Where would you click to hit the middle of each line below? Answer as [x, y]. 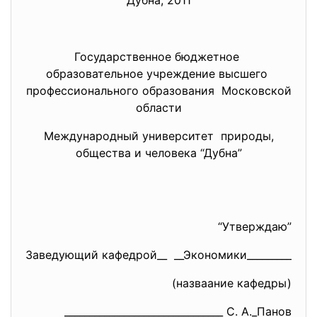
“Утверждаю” [255, 226]
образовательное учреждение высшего [158, 74]
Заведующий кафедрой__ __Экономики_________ [158, 255]
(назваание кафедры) [232, 283]
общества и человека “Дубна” [158, 153]
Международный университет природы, [158, 136]
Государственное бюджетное [158, 57]
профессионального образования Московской [158, 91]
